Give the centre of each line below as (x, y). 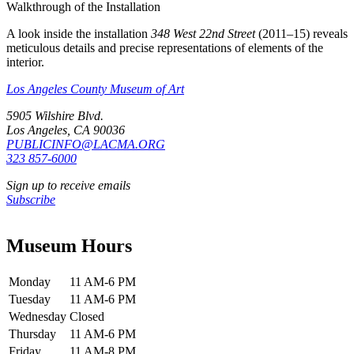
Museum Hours (69, 246)
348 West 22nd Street (203, 34)
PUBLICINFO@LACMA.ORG (86, 145)
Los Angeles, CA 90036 (66, 130)
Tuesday (30, 299)
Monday (30, 282)
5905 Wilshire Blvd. (55, 116)
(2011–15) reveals (301, 34)
